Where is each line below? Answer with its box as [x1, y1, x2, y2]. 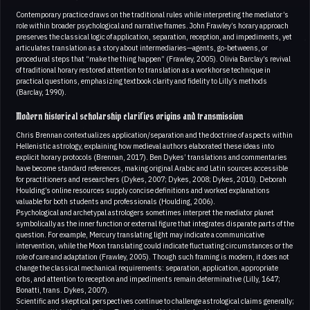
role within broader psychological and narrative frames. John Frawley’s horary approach [16, 20, 289, 30]
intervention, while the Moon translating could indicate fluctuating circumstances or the [16, 240, 293, 250]
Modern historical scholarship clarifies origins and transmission [16, 108, 243, 125]
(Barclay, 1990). [16, 86, 66, 97]
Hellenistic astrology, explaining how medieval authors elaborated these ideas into [16, 140, 274, 151]
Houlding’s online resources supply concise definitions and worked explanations [16, 185, 270, 195]
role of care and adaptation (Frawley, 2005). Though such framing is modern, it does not [16, 251, 289, 262]
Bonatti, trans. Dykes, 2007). [16, 284, 109, 295]
